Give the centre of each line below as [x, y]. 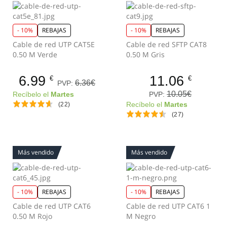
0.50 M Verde [35, 54]
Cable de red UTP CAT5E [54, 44]
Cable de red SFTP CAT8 [166, 44]
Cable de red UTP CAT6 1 [168, 206]
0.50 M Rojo [32, 216]
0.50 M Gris [145, 54]
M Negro [141, 216]
